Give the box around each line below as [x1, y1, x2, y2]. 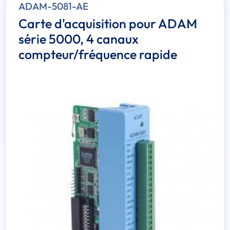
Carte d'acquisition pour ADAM [18, 15, 197, 32]
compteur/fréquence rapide [18, 46, 177, 63]
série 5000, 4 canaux [18, 31, 139, 48]
